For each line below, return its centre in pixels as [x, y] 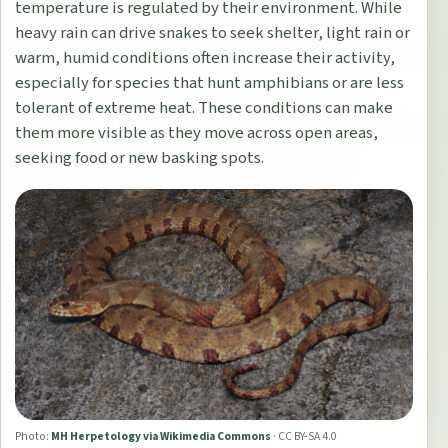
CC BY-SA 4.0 [308, 437]
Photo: [32, 437]
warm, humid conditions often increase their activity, [205, 57]
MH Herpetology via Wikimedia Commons [161, 437]
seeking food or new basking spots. [140, 157]
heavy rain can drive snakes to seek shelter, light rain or [213, 32]
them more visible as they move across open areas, [197, 132]
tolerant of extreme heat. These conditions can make [204, 107]
